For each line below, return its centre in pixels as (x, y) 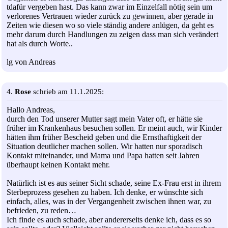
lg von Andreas (31, 62)
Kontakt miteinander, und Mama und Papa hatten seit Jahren (103, 155)
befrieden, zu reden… (41, 210)
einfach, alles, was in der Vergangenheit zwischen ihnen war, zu (109, 201)
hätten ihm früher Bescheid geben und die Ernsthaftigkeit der (104, 137)
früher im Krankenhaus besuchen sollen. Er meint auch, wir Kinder (114, 128)
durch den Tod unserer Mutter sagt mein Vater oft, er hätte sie (105, 119)
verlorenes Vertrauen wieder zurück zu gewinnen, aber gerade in (110, 16)
